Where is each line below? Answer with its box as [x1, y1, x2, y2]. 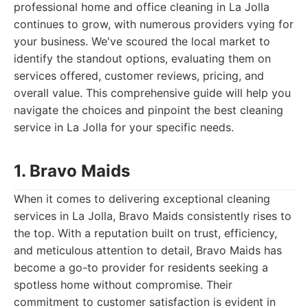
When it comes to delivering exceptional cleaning [14, 192, 270, 206]
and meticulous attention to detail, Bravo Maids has [14, 243, 282, 257]
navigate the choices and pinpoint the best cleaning [14, 103, 283, 117]
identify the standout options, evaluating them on [14, 52, 271, 65]
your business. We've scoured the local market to [14, 34, 270, 48]
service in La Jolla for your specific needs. [14, 120, 234, 134]
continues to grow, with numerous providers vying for [14, 17, 294, 31]
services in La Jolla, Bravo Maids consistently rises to [14, 209, 291, 223]
